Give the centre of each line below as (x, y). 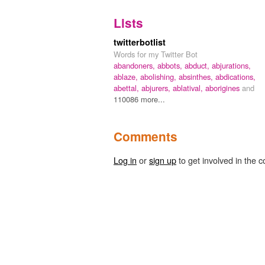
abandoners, (135, 65)
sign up (163, 160)
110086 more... (139, 99)
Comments (146, 136)
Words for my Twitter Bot (156, 54)
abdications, (235, 76)
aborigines (224, 88)
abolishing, (159, 76)
